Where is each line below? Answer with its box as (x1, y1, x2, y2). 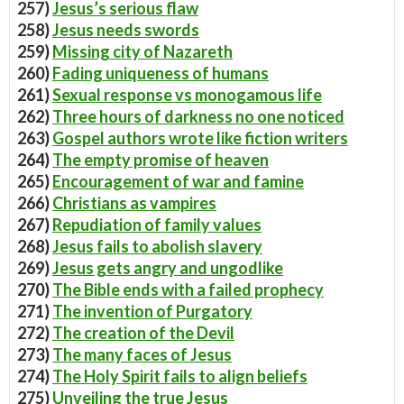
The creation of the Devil (52, 323, 234, 343)
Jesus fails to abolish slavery (52, 236, 262, 256)
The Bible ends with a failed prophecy (52, 280, 324, 299)
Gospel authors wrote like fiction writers (52, 128, 348, 148)
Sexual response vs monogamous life (52, 85, 322, 105)
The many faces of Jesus (52, 344, 232, 364)
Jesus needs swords (52, 20, 199, 40)
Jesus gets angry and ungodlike (52, 258, 283, 278)
